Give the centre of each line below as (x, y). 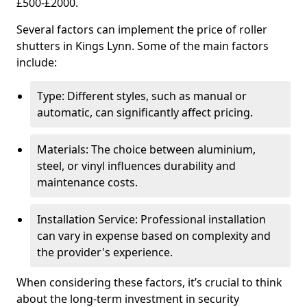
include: (37, 62)
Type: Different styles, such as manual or (142, 96)
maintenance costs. (87, 182)
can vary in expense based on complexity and (154, 236)
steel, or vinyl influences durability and (136, 166)
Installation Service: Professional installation (151, 219)
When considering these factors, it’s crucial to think (149, 282)
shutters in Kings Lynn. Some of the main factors (143, 46)
